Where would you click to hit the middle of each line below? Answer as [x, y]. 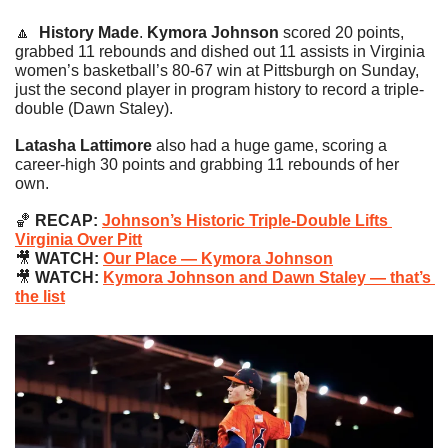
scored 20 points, [341, 33]
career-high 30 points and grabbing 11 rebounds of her [207, 165]
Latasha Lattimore [83, 146]
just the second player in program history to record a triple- [219, 90]
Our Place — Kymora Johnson [218, 259]
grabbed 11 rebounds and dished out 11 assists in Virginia [220, 52]
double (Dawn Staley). [94, 109]
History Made [89, 33]
